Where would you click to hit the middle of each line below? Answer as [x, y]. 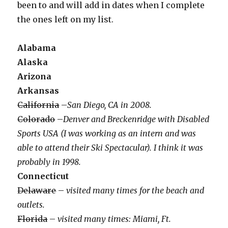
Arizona [35, 77]
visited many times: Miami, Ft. [115, 219]
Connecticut [43, 176]
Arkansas [38, 91]
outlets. [31, 205]
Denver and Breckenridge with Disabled [136, 119]
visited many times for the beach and [135, 191]
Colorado [36, 119]
